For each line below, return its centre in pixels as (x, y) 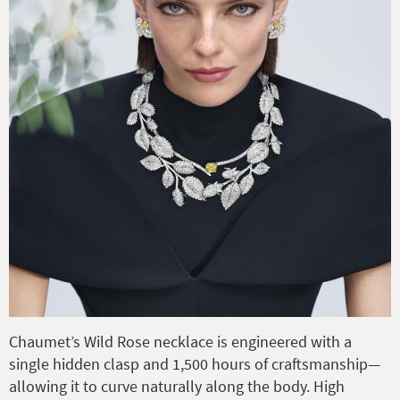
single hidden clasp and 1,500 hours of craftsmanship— (195, 363)
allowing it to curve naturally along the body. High (177, 386)
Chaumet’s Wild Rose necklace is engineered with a (180, 341)
